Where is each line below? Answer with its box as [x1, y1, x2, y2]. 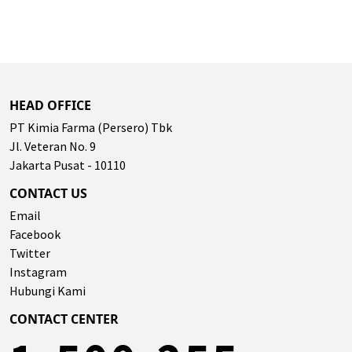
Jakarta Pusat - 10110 [9, 157, 126, 174]
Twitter [9, 245, 50, 262]
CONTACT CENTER [9, 310, 119, 328]
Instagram [9, 264, 67, 280]
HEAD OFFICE [9, 97, 91, 115]
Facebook [9, 226, 60, 243]
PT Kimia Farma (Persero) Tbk [9, 119, 172, 136]
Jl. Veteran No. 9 [9, 138, 96, 155]
